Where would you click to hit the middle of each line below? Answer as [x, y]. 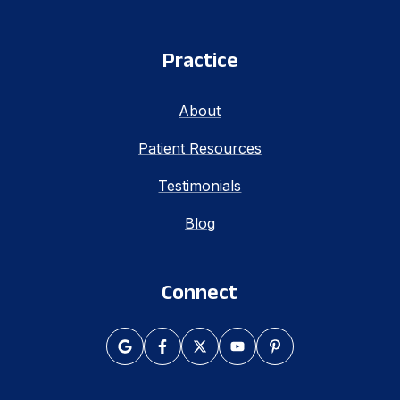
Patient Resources [200, 148]
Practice [200, 59]
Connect [200, 292]
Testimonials [200, 186]
